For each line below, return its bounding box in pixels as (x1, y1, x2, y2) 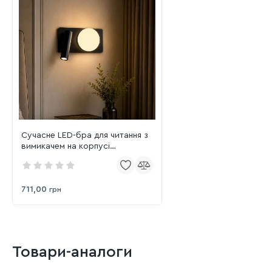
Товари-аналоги (12, 244, 132, 260)
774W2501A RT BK (21, 152, 92, 161)
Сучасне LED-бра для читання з (21, 131, 148, 140)
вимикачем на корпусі (21, 141, 110, 151)
